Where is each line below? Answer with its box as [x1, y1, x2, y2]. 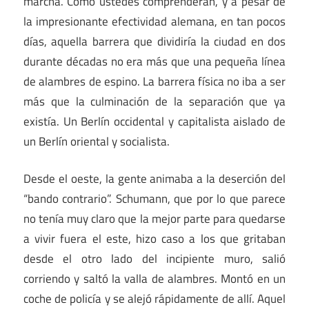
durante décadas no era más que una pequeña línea [23, 52, 286, 70]
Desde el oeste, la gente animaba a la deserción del [23, 170, 286, 188]
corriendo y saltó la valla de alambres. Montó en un [23, 270, 286, 288]
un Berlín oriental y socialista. [23, 132, 170, 150]
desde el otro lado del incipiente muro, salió [23, 250, 286, 268]
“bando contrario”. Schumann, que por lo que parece [23, 190, 286, 208]
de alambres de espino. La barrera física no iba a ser [23, 72, 286, 90]
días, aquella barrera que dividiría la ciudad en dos [23, 32, 286, 50]
